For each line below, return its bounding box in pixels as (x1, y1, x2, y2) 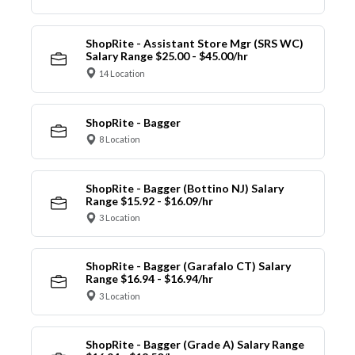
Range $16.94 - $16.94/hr (85, 272, 213, 286)
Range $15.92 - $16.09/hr (85, 193, 213, 208)
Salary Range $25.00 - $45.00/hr (85, 49, 248, 63)
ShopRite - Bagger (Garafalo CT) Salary (85, 259, 291, 273)
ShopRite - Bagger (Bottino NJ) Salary (85, 181, 284, 195)
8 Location (99, 134, 140, 145)
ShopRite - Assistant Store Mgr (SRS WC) (85, 36, 303, 51)
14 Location (99, 67, 145, 78)
